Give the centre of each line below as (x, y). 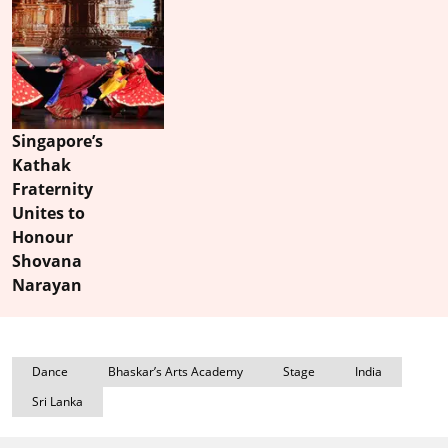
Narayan (47, 285)
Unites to (48, 213)
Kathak (41, 165)
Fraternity (52, 189)
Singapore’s (57, 141)
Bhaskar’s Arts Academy (175, 372)
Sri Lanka (57, 402)
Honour (42, 237)
